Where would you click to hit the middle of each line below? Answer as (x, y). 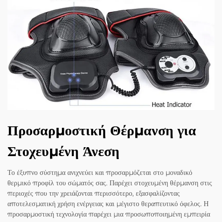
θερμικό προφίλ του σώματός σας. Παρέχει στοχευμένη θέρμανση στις (110, 183)
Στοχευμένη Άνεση (63, 151)
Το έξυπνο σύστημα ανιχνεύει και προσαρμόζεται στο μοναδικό (100, 173)
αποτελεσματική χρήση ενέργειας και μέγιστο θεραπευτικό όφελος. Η (108, 204)
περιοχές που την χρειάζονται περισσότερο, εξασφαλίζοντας (94, 194)
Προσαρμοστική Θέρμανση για (102, 131)
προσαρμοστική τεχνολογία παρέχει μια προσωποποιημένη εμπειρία (109, 214)
